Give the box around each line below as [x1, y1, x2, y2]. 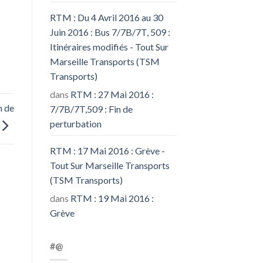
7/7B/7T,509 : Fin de [49, 103, 133, 114]
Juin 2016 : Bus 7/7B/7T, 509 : [49, 26, 170, 38]
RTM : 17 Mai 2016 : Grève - [49, 144, 165, 156]
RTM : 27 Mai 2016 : [70, 88, 154, 100]
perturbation [49, 117, 102, 129]
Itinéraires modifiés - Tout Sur [49, 41, 168, 52]
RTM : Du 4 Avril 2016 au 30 [49, 11, 163, 23]
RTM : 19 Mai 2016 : [70, 192, 154, 204]
